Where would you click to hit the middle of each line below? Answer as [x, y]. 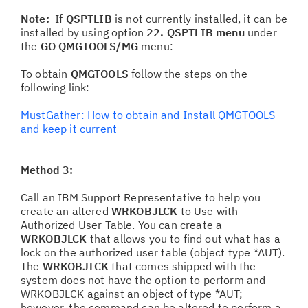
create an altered [66, 211]
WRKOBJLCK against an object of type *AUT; [132, 294]
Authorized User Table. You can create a [122, 225]
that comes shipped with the [184, 266]
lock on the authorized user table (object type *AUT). [153, 252]
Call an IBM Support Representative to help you [141, 197]
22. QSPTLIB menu [196, 32]
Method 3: [47, 170]
